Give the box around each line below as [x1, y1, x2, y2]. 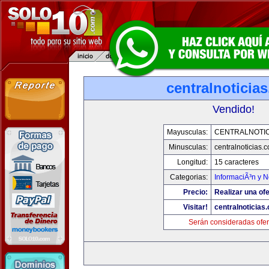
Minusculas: [168, 143, 208, 151]
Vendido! [213, 103, 255, 115]
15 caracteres [214, 158, 259, 166]
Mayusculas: [166, 128, 208, 136]
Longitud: [177, 158, 208, 166]
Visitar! [183, 203, 208, 211]
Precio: [183, 188, 208, 196]
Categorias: [169, 173, 208, 181]
